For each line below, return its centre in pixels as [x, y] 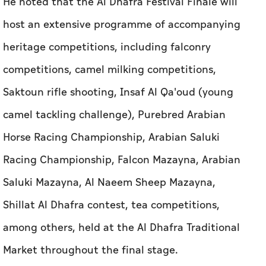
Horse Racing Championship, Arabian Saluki [111, 137]
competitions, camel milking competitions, [110, 69]
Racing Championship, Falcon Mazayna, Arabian [122, 160]
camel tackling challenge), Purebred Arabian [114, 115]
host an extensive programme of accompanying [122, 24]
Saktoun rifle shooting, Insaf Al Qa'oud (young [118, 92]
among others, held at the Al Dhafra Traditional [121, 227]
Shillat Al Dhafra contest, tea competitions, [111, 205]
